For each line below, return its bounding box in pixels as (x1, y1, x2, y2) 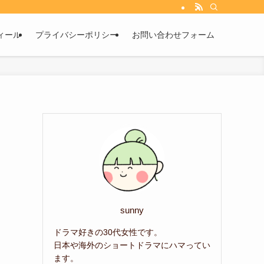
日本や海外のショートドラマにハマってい (54, 240, 210, 250)
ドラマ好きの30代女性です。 (54, 227, 162, 237)
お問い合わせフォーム (132, 30, 214, 39)
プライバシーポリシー (35, 30, 118, 39)
